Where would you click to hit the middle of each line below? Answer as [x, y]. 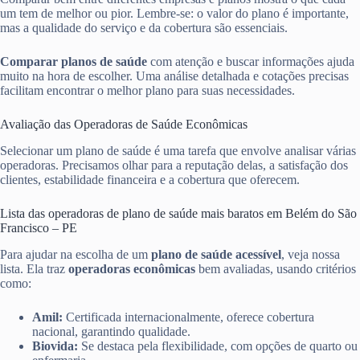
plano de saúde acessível [216, 254]
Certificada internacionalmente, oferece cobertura [188, 317]
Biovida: [55, 346]
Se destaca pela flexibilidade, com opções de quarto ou [218, 346]
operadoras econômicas [132, 268]
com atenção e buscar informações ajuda [251, 62]
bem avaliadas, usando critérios [276, 268]
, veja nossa [311, 254]
